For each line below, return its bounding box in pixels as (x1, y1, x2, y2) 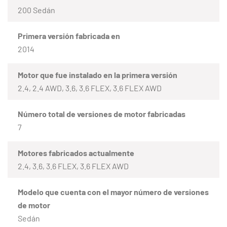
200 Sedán (18, 5, 55, 15)
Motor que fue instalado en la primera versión (18, 69, 177, 80)
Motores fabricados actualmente (18, 147, 134, 158)
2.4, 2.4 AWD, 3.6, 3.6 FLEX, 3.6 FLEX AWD (18, 83, 162, 93)
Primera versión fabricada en (18, 30, 120, 41)
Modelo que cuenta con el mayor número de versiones (18, 186, 209, 197)
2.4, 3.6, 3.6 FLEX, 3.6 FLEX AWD (18, 161, 129, 171)
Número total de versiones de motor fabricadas (18, 108, 185, 119)
